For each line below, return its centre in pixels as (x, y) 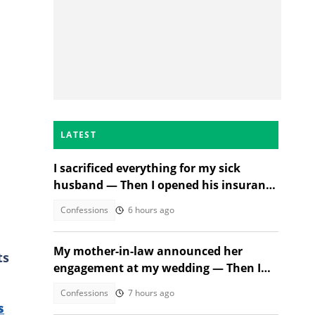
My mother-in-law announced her (148, 251)
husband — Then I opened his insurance (166, 185)
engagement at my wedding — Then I (157, 268)
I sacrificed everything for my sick (147, 168)
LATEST (78, 135)
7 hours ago (151, 293)
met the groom (95, 285)
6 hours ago (151, 210)
